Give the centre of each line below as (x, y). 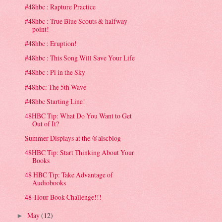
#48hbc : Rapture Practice (60, 7)
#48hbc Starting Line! (55, 101)
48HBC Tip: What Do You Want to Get (79, 115)
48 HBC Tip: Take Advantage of (69, 175)
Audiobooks (49, 183)
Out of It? (46, 123)
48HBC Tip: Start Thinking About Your (80, 152)
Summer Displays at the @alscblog (73, 138)
